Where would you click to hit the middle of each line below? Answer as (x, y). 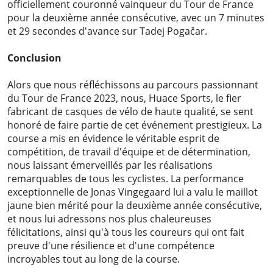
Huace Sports (180, 98)
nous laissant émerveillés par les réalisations (110, 165)
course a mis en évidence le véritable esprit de (113, 139)
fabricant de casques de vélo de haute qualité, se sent (130, 112)
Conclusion (34, 58)
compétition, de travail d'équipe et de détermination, (129, 152)
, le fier (226, 98)
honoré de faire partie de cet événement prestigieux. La (135, 125)
